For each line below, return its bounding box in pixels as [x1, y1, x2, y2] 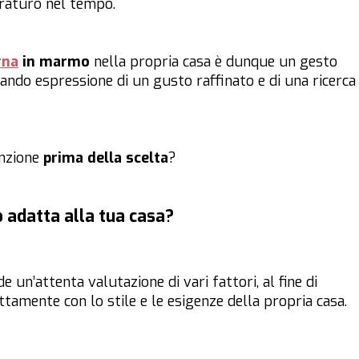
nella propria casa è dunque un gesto [90, 52, 337, 72]
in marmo [18, 52, 90, 72]
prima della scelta [43, 148, 168, 168]
